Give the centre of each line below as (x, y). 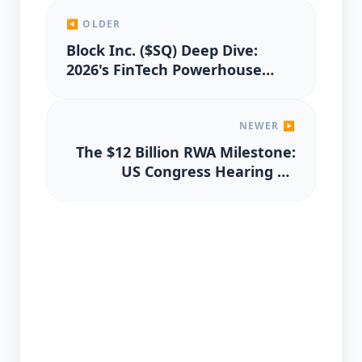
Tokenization (249, 191)
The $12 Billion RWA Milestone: (186, 152)
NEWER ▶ (267, 126)
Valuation (101, 89)
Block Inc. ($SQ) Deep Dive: (162, 50)
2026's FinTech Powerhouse (164, 69)
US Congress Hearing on (208, 171)
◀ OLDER (94, 24)
